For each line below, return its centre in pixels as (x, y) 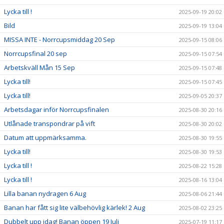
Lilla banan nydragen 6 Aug (45, 193)
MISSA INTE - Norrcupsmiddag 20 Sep (59, 39)
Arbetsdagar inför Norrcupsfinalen (56, 109)
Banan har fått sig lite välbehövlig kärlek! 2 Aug (74, 207)
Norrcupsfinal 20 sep (35, 53)
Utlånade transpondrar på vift (49, 123)
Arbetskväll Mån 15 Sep (39, 67)
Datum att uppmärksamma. (45, 137)
